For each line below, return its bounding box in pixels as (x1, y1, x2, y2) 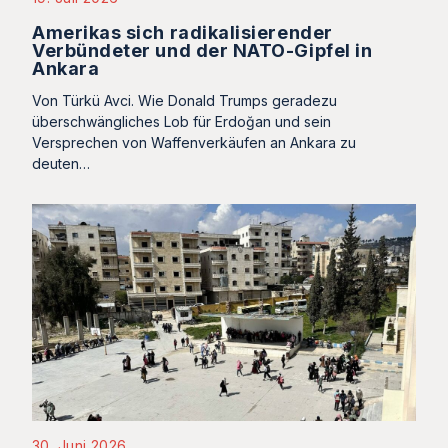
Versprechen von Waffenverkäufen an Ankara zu (32, 134, 356, 152)
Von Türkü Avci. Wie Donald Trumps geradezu (32, 92, 337, 110)
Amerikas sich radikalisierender (32, 22, 333, 44)
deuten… (32, 155, 90, 173)
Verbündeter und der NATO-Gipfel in (32, 40, 373, 62)
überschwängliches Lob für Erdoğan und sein (32, 113, 331, 131)
